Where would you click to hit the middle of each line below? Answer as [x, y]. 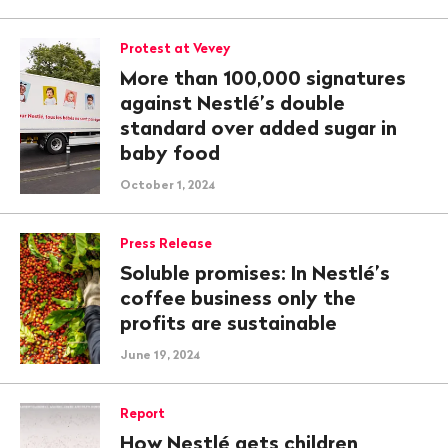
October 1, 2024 [167, 184]
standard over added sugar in [258, 127]
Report [142, 413]
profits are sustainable [228, 322]
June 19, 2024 [160, 354]
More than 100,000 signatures [263, 77]
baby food [170, 152]
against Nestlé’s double [232, 102]
